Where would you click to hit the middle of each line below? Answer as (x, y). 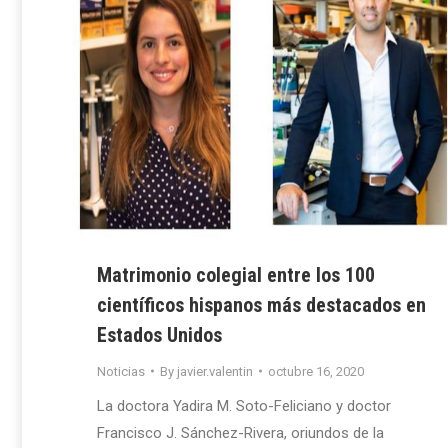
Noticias (121, 371)
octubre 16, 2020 (316, 371)
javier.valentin (215, 371)
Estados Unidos (159, 334)
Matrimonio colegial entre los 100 (236, 274)
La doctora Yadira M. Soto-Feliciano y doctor (244, 405)
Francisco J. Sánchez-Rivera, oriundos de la (240, 432)
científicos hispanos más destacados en (261, 304)
